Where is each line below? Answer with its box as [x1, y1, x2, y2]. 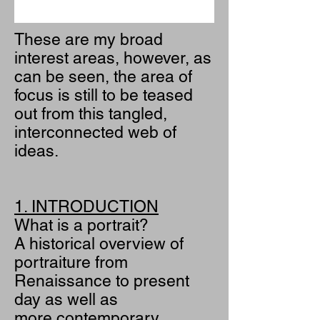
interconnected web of [14, 123, 176, 141]
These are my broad [14, 30, 163, 49]
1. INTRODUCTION [14, 197, 159, 216]
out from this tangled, [14, 104, 167, 123]
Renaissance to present [14, 271, 189, 290]
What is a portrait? [14, 216, 149, 234]
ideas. [14, 141, 59, 160]
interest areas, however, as [14, 49, 211, 67]
